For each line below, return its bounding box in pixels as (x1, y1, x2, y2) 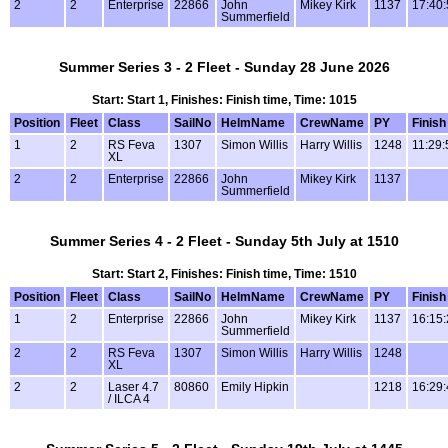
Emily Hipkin (221, 380, 289, 393)
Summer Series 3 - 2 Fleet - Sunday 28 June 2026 (58, 59, 390, 76)
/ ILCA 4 (108, 392, 150, 405)
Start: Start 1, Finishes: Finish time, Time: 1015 (91, 93, 357, 106)
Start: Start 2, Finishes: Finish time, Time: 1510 (91, 267, 357, 280)
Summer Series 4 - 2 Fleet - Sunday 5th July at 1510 (49, 232, 399, 249)
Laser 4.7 (108, 380, 159, 393)
